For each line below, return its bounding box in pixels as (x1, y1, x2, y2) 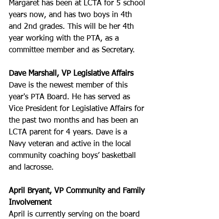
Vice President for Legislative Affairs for (9, 105, 147, 113)
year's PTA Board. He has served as (9, 93, 132, 102)
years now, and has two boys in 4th (9, 11, 134, 20)
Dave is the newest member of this (9, 82, 130, 90)
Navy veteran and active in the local (9, 140, 133, 149)
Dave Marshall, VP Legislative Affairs (9, 70, 133, 78)
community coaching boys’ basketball (9, 152, 138, 160)
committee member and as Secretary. (9, 46, 137, 55)
